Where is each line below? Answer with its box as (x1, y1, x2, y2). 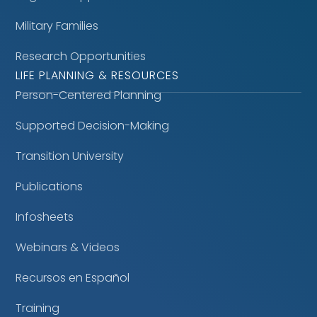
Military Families (16, 18, 99, 34)
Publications (16, 178, 83, 195)
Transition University (16, 148, 125, 164)
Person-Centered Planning (16, 87, 162, 103)
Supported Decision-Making (16, 117, 170, 134)
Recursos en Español (16, 270, 130, 286)
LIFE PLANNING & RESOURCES (16, 67, 180, 83)
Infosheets (16, 209, 74, 225)
